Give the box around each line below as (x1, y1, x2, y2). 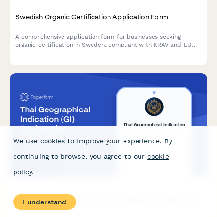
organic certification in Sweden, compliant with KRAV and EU (15, 41, 192, 48)
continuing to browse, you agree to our (13, 153, 145, 160)
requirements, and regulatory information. (15, 56, 136, 63)
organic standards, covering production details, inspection (15, 48, 182, 56)
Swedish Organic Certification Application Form (15, 12, 168, 21)
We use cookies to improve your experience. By (13, 137, 172, 145)
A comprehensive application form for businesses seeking (15, 33, 181, 40)
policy (13, 168, 32, 176)
